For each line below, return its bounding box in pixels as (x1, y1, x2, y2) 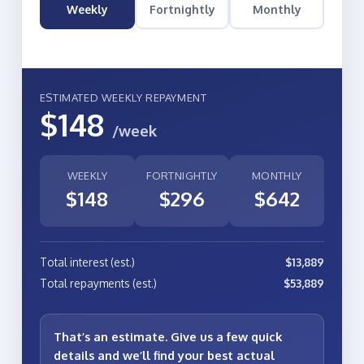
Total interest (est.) (39, 254, 135, 269)
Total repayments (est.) (39, 275, 157, 290)
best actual (206, 347, 275, 362)
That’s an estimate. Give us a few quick (53, 328, 282, 344)
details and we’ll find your (53, 347, 207, 362)
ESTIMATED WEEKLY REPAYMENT (39, 90, 207, 104)
